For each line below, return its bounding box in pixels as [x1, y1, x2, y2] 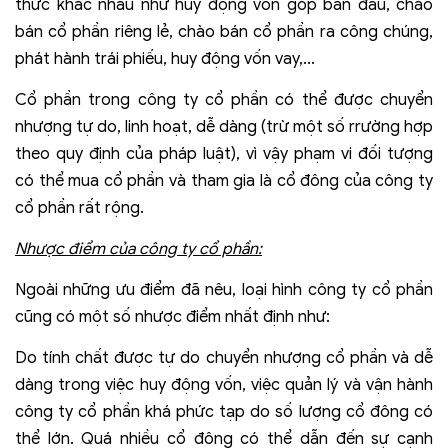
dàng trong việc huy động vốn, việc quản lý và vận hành [15, 375, 433, 396]
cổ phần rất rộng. [15, 198, 144, 219]
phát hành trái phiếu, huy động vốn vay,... [15, 49, 315, 70]
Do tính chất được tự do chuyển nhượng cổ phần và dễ [15, 348, 433, 369]
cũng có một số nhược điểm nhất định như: [15, 307, 330, 328]
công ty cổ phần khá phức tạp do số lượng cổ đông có [15, 402, 433, 423]
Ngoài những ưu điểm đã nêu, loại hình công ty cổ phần [15, 280, 433, 301]
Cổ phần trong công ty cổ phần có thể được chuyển [15, 90, 433, 111]
